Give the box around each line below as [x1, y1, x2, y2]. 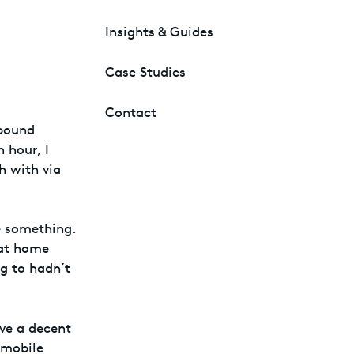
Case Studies [105, 63, 186, 80]
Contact [105, 104, 156, 120]
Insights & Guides [105, 23, 213, 40]
